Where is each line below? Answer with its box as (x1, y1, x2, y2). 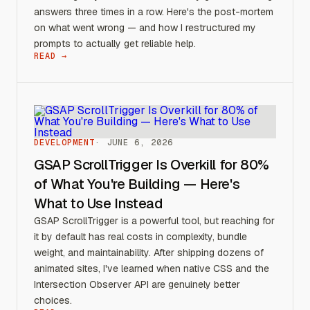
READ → (34, 51, 67, 62)
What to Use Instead (34, 194, 163, 212)
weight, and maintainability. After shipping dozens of (34, 246, 264, 259)
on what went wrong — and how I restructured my (34, 21, 256, 34)
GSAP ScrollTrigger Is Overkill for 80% (34, 156, 269, 174)
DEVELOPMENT (34, 137, 95, 148)
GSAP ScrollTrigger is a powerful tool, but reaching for (34, 215, 275, 227)
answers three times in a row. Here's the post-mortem (34, 6, 273, 18)
